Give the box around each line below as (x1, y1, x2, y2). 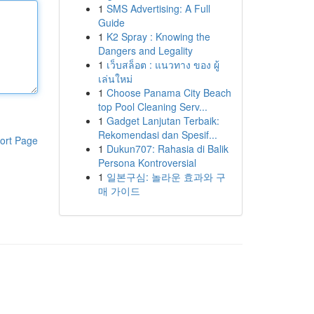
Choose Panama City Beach (106, 86, 231, 100)
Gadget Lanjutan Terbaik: (106, 114, 219, 128)
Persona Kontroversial (97, 156, 196, 170)
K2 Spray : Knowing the (106, 29, 210, 43)
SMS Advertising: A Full (106, 1, 210, 15)
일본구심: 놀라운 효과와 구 (106, 170, 226, 184)
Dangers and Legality (97, 43, 193, 57)
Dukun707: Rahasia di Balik (106, 142, 228, 156)
